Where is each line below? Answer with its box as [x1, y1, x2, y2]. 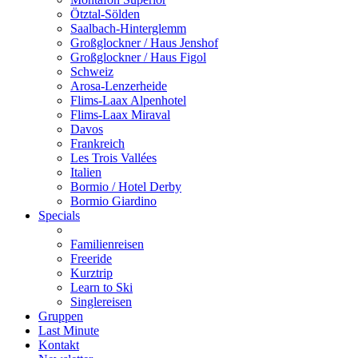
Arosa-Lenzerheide [70, 78, 167, 93]
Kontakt [38, 337, 79, 352]
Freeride [70, 251, 112, 265]
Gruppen [38, 308, 83, 323]
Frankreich [70, 136, 125, 150]
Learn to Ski [70, 280, 133, 294]
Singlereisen [70, 294, 132, 308]
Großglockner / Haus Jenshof [70, 35, 218, 50]
